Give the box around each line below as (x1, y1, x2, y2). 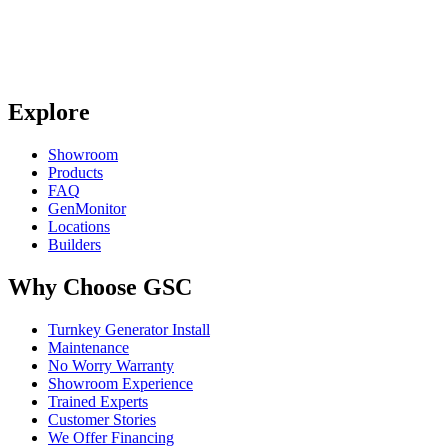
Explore (8, 99, 90, 125)
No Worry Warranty (48, 356, 174, 374)
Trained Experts (48, 392, 148, 410)
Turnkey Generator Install (48, 320, 210, 338)
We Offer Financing (48, 428, 174, 446)
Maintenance (48, 338, 129, 356)
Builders (48, 235, 101, 253)
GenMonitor (48, 199, 126, 217)
